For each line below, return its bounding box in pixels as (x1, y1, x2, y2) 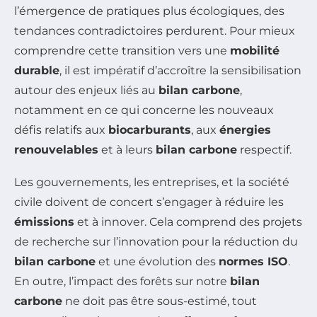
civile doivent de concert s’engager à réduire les (14, 195, 284, 209)
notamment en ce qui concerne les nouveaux (14, 103, 274, 117)
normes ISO (219, 254, 288, 268)
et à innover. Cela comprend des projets (74, 214, 302, 229)
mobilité (230, 43, 279, 57)
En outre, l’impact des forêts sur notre (14, 274, 230, 288)
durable (14, 63, 59, 77)
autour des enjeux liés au (14, 83, 158, 97)
